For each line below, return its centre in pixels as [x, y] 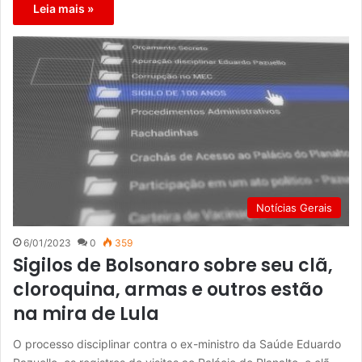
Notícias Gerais [294, 207]
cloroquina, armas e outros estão [168, 289]
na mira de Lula [86, 314]
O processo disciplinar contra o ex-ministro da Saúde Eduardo [177, 343]
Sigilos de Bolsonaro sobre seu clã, [173, 265]
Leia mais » [63, 8]
